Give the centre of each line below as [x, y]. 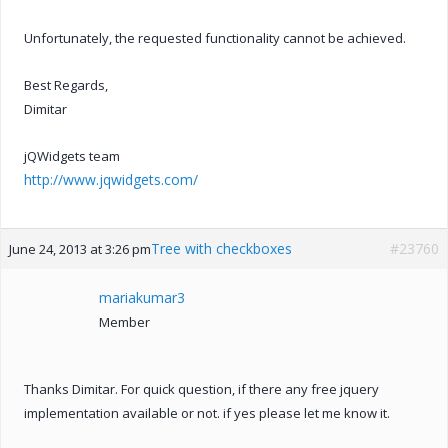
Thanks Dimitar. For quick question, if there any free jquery [201, 388]
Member [124, 321]
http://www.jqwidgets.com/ [111, 179]
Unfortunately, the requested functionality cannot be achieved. [215, 37]
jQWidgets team [72, 155]
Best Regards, [66, 84]
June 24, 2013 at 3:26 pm [80, 248]
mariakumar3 [142, 297]
